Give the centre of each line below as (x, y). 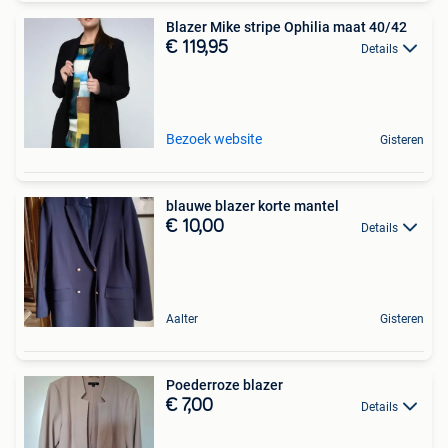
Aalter (182, 318)
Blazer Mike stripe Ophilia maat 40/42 (286, 26)
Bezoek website (214, 138)
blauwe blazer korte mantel (252, 205)
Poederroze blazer (224, 384)
